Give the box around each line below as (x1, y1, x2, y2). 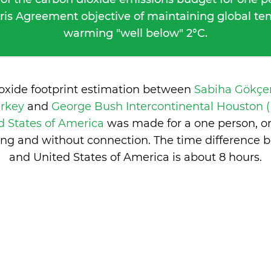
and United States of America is (9, 151, 184, 164)
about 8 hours (184, 151, 260, 164)
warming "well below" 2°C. (64, 27, 207, 40)
